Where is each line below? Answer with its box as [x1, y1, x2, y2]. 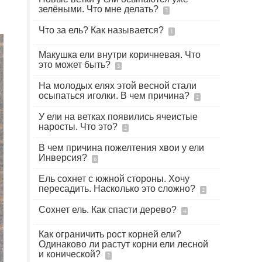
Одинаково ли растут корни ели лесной [39, 239, 208, 249]
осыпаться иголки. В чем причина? [39, 91, 192, 101]
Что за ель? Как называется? [39, 25, 166, 35]
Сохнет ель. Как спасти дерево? [39, 205, 179, 215]
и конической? [39, 249, 103, 259]
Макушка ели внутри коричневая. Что [39, 50, 201, 60]
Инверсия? [39, 153, 89, 163]
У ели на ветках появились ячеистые [39, 112, 198, 122]
